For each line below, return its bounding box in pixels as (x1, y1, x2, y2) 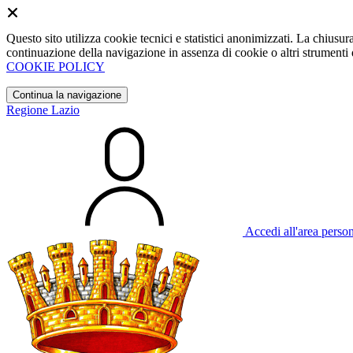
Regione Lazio (6, 103, 80, 117)
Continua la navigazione (13, 89, 121, 101)
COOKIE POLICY (6, 60, 105, 73)
